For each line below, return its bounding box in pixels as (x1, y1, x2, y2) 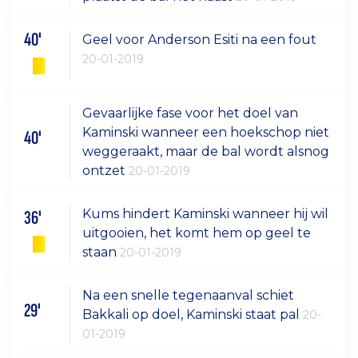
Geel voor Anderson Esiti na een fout (82, 32, 317, 48)
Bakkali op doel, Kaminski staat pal (82, 306, 304, 322)
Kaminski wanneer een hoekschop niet (82, 124, 330, 140)
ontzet (82, 162, 129, 178)
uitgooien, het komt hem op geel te (82, 225, 312, 241)
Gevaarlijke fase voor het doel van (82, 105, 299, 121)
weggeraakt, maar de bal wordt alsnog (82, 143, 330, 159)
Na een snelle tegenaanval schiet (82, 287, 295, 303)
